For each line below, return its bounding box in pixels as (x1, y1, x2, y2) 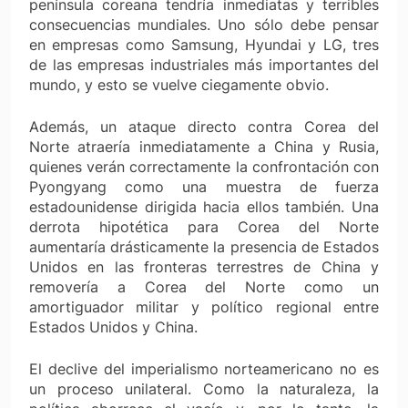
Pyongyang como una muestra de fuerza (29, 177, 379, 196)
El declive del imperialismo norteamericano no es (29, 359, 379, 378)
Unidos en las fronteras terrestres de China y (29, 257, 379, 276)
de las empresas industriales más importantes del (29, 55, 379, 74)
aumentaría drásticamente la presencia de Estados (29, 237, 379, 256)
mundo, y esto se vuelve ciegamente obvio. (29, 75, 329, 94)
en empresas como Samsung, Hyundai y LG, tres (29, 35, 379, 54)
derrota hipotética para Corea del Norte (29, 217, 379, 236)
